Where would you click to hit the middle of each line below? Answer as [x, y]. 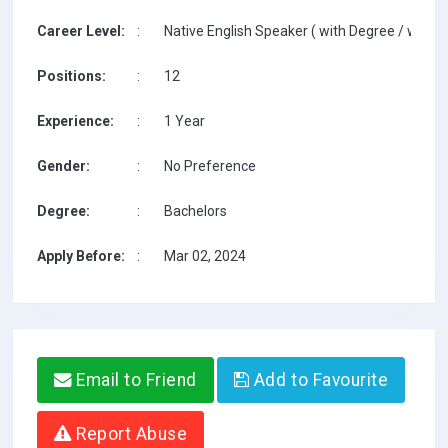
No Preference [210, 166]
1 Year [184, 121]
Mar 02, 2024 [205, 256]
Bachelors [195, 211]
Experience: [75, 121]
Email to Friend [134, 380]
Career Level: [81, 31]
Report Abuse [129, 434]
